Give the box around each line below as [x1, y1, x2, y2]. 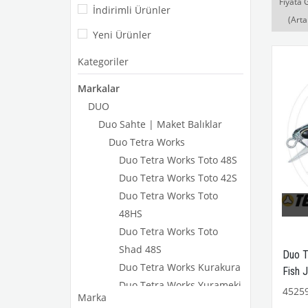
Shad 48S [119, 243, 162, 256]
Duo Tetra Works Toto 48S [119, 153, 237, 166]
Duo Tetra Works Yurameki [119, 278, 241, 291]
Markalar [78, 82, 120, 95]
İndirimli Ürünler [93, 3, 170, 16]
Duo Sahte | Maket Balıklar [98, 118, 222, 131]
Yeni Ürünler [93, 28, 151, 41]
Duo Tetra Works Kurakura [119, 261, 241, 274]
